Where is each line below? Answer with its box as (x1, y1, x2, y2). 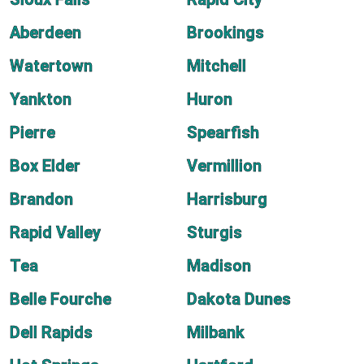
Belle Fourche (10, 289, 111, 309)
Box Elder (10, 156, 80, 175)
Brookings (187, 23, 264, 42)
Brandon (10, 189, 73, 209)
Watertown (10, 56, 93, 76)
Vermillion (187, 156, 262, 175)
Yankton (10, 89, 71, 109)
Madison (187, 256, 251, 275)
